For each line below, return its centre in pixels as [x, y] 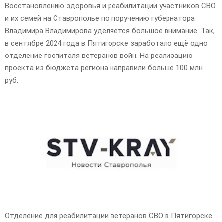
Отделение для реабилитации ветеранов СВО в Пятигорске [109, 215]
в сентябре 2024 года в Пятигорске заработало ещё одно [106, 43]
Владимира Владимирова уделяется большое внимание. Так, [110, 30]
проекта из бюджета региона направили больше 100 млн [104, 68]
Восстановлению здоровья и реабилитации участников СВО [110, 6]
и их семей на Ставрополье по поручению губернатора [100, 18]
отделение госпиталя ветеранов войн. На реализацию [99, 55]
